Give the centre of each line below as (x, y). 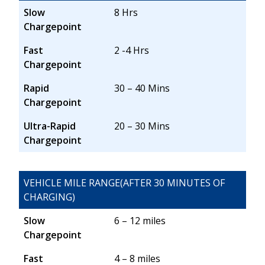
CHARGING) (49, 197)
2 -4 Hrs (132, 51)
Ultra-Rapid (50, 126)
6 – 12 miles (140, 221)
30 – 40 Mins (142, 88)
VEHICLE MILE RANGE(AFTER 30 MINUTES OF (124, 183)
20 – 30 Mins (142, 126)
